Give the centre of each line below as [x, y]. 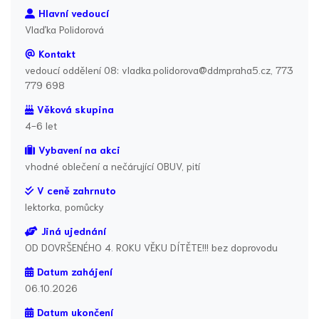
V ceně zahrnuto [76, 190]
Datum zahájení [74, 272]
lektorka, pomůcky [64, 207]
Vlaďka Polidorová [64, 30]
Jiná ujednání [73, 231]
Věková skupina [75, 109]
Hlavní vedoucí [73, 13]
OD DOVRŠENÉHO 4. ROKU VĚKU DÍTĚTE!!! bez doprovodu [151, 247]
